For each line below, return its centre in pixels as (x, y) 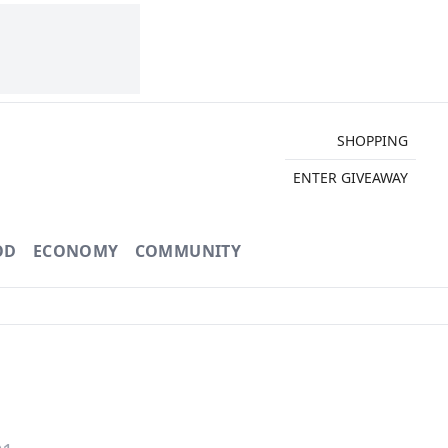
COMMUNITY (188, 251)
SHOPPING (372, 140)
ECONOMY (75, 251)
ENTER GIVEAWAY (350, 177)
